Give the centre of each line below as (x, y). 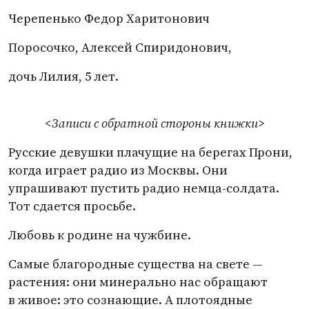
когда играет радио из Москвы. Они (118, 170)
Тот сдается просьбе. (72, 206)
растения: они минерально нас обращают (138, 282)
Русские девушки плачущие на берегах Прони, (150, 152)
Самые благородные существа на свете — (136, 264)
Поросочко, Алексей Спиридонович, (120, 47)
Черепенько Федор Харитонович (109, 18)
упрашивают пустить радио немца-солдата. (144, 188)
